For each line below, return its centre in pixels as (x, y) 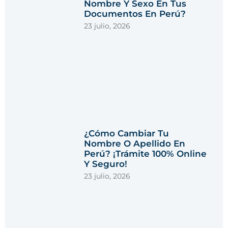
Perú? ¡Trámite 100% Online (146, 153)
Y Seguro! (106, 164)
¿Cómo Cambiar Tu (127, 133)
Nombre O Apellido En (135, 143)
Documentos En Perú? (135, 14)
